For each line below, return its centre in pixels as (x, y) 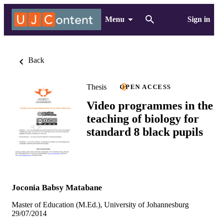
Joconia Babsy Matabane (57, 188)
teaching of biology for (143, 118)
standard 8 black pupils (145, 132)
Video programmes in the (150, 105)
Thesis (97, 87)
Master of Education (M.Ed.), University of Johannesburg (100, 205)
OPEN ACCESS (145, 87)
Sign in (199, 19)
